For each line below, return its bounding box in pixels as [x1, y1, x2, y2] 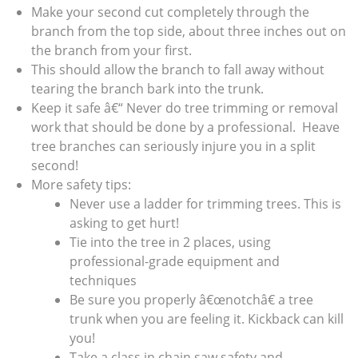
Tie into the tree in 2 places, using [70, 233, 271, 251]
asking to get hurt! [70, 214, 179, 232]
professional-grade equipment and [70, 253, 280, 270]
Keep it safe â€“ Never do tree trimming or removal [31, 99, 338, 117]
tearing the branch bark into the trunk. [31, 80, 264, 97]
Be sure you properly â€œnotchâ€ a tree [70, 291, 313, 308]
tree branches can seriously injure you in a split [31, 137, 316, 155]
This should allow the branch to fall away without [31, 61, 324, 78]
